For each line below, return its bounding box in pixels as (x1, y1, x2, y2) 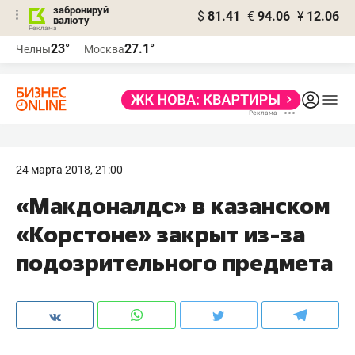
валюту (53, 14, 90, 26)
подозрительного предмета (16, 248, 333, 277)
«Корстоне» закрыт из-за (16, 219, 305, 249)
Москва (84, 43, 124, 55)
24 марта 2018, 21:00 (16, 163, 123, 176)
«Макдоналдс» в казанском (16, 191, 330, 220)
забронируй (53, 4, 109, 16)
